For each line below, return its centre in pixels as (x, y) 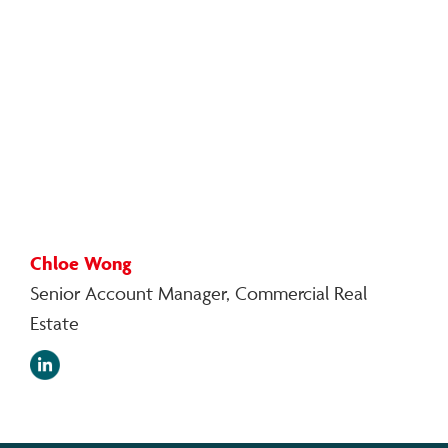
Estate (54, 323)
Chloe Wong (81, 263)
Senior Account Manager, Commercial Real (198, 293)
